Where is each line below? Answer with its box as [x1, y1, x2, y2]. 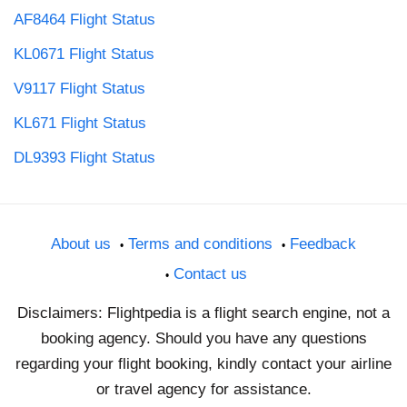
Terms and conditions [128, 234, 273, 253]
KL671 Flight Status [14, 114, 146, 132]
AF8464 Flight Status [14, 10, 155, 28]
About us [51, 234, 111, 253]
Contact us [173, 264, 247, 283]
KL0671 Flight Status [14, 45, 154, 63]
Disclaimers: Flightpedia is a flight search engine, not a [17, 303, 390, 322]
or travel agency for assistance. [95, 380, 312, 398]
